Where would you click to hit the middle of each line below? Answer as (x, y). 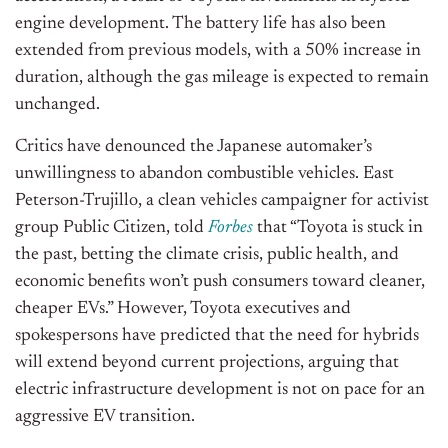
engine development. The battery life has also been (200, 24)
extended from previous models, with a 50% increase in (218, 51)
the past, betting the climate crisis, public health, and (207, 255)
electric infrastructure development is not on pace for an (220, 390)
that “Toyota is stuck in (338, 228)
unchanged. (57, 105)
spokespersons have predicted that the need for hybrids (217, 336)
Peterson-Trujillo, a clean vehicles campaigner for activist (222, 201)
